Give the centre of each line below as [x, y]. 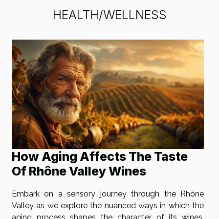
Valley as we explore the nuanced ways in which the [108, 206]
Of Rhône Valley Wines [79, 171]
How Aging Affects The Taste [100, 157]
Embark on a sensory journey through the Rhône [108, 194]
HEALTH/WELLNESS [109, 14]
